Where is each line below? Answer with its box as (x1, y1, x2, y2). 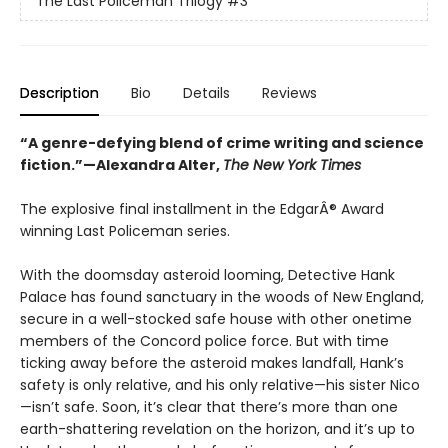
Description (20, 82, 99, 103)
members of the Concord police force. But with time (20, 330, 389, 351)
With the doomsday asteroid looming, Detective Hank (20, 264, 395, 285)
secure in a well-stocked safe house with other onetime (20, 308, 412, 329)
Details (183, 82, 230, 103)
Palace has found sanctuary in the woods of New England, (20, 286, 424, 307)
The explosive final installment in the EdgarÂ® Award (20, 198, 384, 219)
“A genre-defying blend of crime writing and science (20, 132, 424, 153)
